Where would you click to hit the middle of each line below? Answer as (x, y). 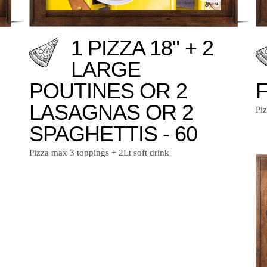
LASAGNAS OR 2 (111, 112)
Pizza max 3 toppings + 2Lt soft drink (99, 152)
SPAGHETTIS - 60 (113, 133)
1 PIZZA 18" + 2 (142, 48)
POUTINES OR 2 (108, 91)
